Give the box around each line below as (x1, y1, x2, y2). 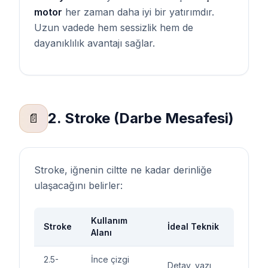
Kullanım (91, 215, 127, 226)
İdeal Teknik (167, 221, 219, 232)
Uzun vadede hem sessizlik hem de (34, 22, 193, 33)
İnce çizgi (91, 254, 129, 264)
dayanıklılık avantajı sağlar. (34, 37, 155, 49)
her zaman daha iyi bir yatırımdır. (62, 6, 214, 18)
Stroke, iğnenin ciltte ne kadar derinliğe (34, 164, 212, 176)
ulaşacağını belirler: (34, 179, 123, 191)
